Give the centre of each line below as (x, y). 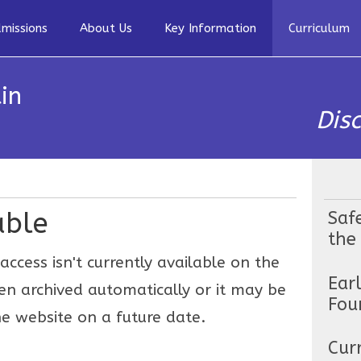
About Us (106, 28)
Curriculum (319, 28)
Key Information (210, 28)
